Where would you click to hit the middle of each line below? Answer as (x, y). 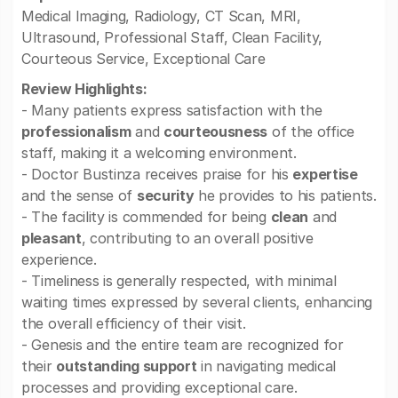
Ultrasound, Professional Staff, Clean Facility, (172, 37)
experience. (59, 259)
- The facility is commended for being (146, 217)
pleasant (52, 238)
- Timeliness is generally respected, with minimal (179, 281)
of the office (311, 131)
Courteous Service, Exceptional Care (143, 59)
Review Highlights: (84, 89)
